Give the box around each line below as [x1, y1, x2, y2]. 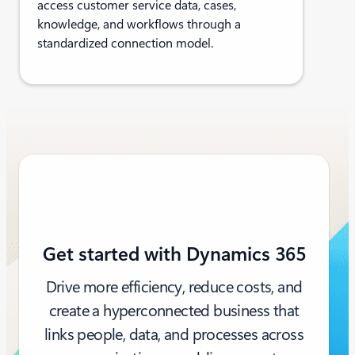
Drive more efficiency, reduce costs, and [45, 277, 303, 296]
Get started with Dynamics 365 [42, 242, 306, 265]
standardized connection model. [37, 36, 214, 52]
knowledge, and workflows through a [37, 17, 242, 32]
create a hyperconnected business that [48, 300, 300, 320]
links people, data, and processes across [44, 324, 303, 344]
